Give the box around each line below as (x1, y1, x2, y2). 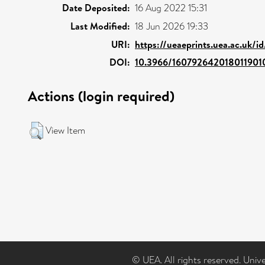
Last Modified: (70, 19, 130, 33)
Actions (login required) (28, 85, 174, 106)
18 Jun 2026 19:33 (135, 19, 208, 33)
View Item (46, 123, 85, 137)
